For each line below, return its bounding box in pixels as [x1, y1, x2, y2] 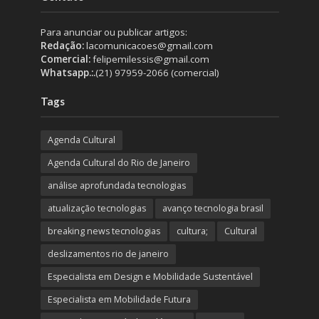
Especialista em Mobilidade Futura [47, 293, 191, 305]
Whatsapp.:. [40, 66, 95, 79]
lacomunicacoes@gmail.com [85, 38, 213, 52]
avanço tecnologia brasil [162, 202, 263, 214]
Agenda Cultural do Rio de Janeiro [47, 156, 190, 169]
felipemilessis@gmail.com [92, 52, 209, 66]
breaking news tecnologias [47, 224, 160, 237]
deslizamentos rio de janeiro [47, 247, 169, 260]
